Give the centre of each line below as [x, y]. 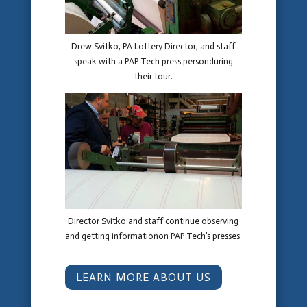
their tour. [153, 76]
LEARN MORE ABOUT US [143, 277]
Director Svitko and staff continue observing [153, 221]
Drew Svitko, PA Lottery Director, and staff [153, 46]
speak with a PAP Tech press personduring [153, 61]
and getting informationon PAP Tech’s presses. [153, 236]
